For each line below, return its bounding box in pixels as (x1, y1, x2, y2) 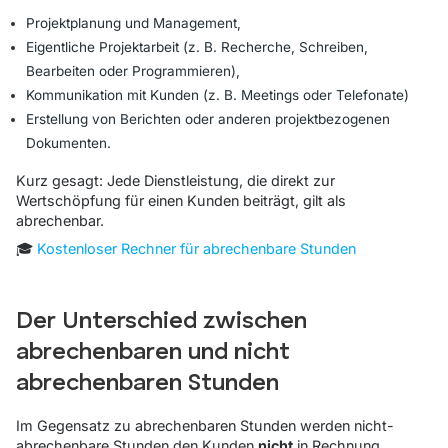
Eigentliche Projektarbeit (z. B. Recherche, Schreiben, (26, 38, 368, 55)
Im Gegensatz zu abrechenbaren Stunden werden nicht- (16, 416, 394, 434)
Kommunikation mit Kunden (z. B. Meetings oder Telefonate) (26, 86, 409, 103)
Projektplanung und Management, (26, 14, 241, 31)
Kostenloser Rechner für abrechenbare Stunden (37, 239, 356, 257)
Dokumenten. (26, 134, 111, 151)
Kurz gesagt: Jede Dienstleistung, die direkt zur (16, 171, 335, 189)
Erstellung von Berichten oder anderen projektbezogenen (26, 110, 390, 127)
